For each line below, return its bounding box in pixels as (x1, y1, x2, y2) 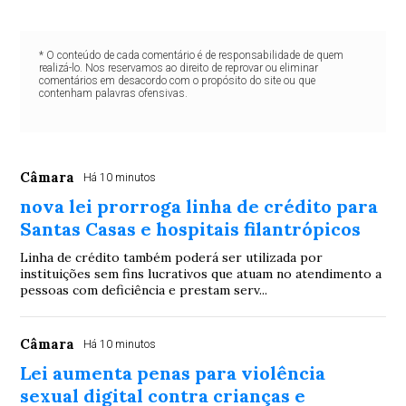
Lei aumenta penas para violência (20, 361, 326, 384)
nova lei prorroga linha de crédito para (20, 194, 379, 217)
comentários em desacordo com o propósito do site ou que (38, 73, 315, 87)
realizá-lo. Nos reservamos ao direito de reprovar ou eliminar (38, 61, 318, 74)
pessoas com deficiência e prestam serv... (20, 281, 268, 298)
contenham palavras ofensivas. (38, 86, 188, 100)
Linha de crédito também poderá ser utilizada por (20, 248, 324, 266)
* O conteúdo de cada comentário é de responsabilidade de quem (38, 48, 343, 62)
